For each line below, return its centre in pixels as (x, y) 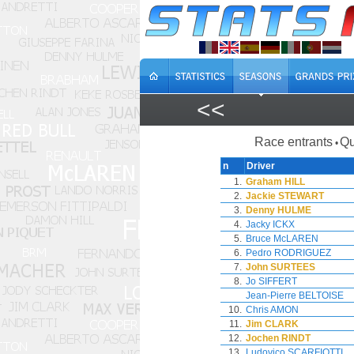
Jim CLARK (272, 324)
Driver (261, 166)
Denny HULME (279, 210)
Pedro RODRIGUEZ (288, 253)
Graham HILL (275, 182)
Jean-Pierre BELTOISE (295, 296)
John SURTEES (281, 267)
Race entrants (294, 142)
